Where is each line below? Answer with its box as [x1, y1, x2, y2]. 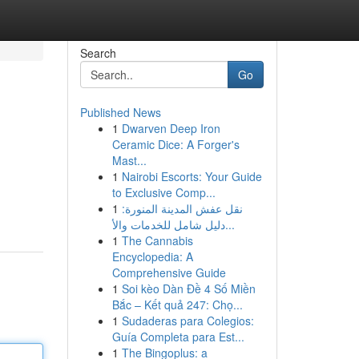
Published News [79, 104, 161, 120]
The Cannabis [121, 232, 193, 248]
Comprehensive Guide [111, 264, 226, 280]
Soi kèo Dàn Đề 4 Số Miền [121, 280, 256, 296]
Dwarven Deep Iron [121, 120, 220, 136]
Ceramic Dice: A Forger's [111, 136, 240, 152]
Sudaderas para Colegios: [121, 313, 254, 329]
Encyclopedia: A [111, 248, 193, 264]
